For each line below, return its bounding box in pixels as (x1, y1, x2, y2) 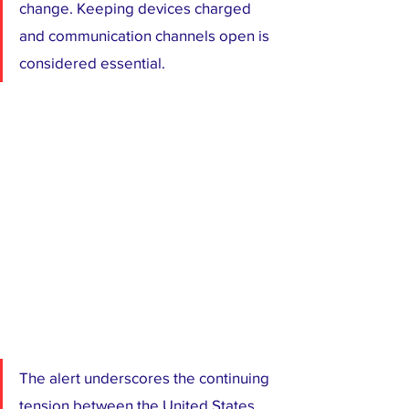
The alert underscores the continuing (19, 368, 273, 386)
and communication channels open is (19, 26, 273, 44)
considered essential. (19, 53, 165, 71)
